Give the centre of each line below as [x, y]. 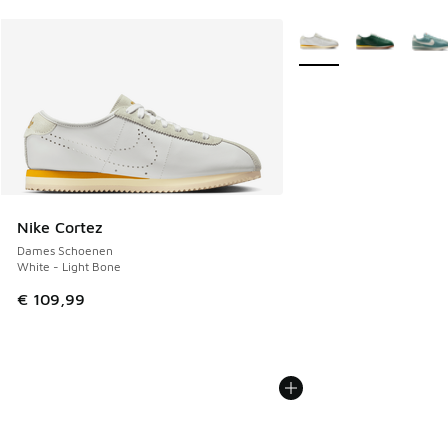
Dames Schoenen [65, 251]
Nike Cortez [60, 227]
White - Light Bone [69, 267]
